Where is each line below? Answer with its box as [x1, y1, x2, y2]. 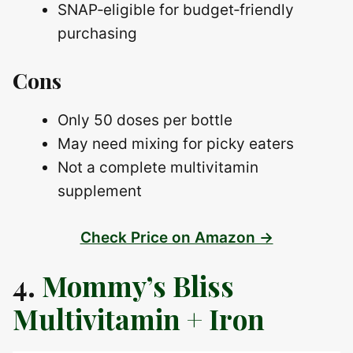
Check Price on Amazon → [80, 228, 273, 247]
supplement [58, 182, 142, 201]
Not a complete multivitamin [58, 158, 258, 177]
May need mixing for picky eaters [58, 135, 294, 154]
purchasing [58, 24, 137, 43]
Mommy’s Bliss [42, 266, 234, 304]
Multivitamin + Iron [13, 299, 265, 337]
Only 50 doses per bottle [58, 111, 232, 130]
